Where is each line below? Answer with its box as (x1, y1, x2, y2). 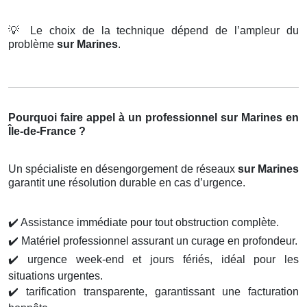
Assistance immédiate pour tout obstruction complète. (19, 217, 279, 229)
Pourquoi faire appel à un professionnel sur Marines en (8, 112, 299, 124)
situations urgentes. (8, 270, 103, 282)
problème (8, 38, 57, 51)
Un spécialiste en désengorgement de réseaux (8, 163, 238, 175)
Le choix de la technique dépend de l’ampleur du (23, 25, 299, 37)
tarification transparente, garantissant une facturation (19, 286, 299, 298)
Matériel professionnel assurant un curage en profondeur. (19, 235, 297, 247)
